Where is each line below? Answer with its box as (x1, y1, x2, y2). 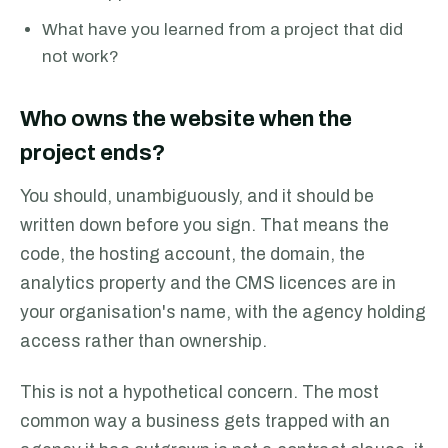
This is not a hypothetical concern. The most (20, 383, 379, 402)
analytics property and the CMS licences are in (20, 274, 396, 293)
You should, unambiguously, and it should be (20, 187, 374, 206)
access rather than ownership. (20, 332, 267, 351)
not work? (42, 47, 119, 66)
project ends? (20, 141, 165, 165)
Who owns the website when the (20, 107, 352, 131)
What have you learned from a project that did (42, 20, 403, 39)
